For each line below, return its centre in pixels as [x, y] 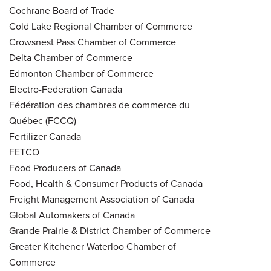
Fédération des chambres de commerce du [100, 105]
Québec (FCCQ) [43, 120]
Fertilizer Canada [45, 136]
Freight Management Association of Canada [102, 199]
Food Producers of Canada [65, 168]
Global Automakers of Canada [72, 215]
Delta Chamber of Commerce [71, 57]
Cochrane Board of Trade [62, 10]
